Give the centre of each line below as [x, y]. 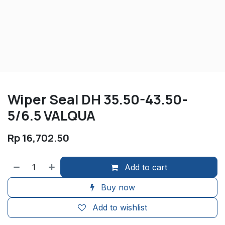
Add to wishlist [120, 208]
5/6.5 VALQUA [51, 116]
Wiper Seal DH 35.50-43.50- [98, 99]
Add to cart [145, 167]
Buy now [117, 187]
